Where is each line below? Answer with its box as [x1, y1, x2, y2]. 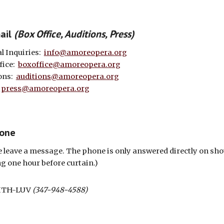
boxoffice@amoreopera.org [17, 60, 120, 69]
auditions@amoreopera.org [15, 72, 119, 81]
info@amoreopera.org [43, 48, 127, 57]
